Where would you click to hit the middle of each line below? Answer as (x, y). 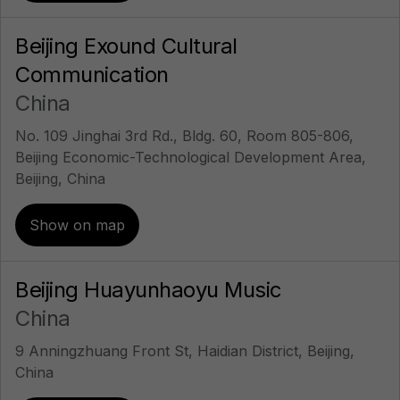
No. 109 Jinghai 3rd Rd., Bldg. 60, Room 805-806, (184, 136)
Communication (92, 75)
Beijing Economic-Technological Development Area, (191, 157)
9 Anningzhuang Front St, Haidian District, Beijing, (185, 351)
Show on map (77, 225)
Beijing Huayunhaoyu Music (149, 290)
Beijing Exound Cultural (126, 46)
